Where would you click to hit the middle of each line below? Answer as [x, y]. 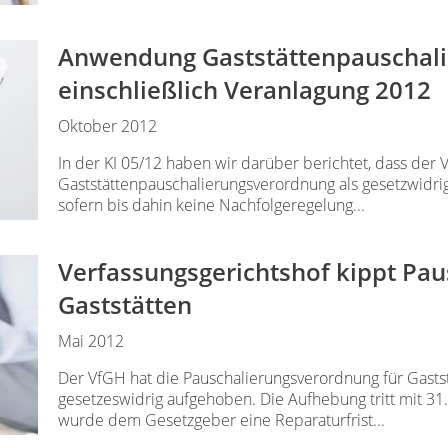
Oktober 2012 [108, 125]
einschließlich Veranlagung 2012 [245, 89]
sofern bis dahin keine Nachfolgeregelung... [212, 204]
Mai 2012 [91, 340]
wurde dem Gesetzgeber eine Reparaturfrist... [222, 419]
